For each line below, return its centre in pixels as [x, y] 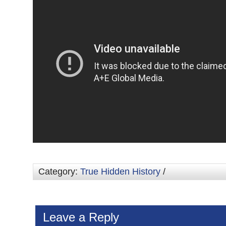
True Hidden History [120, 172]
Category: [59, 172]
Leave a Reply [81, 217]
